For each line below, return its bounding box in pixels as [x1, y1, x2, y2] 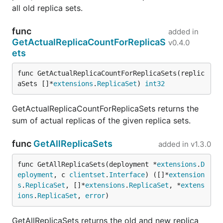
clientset [69, 171, 105, 179]
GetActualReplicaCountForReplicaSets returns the [12, 104, 199, 113]
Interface [109, 171, 145, 179]
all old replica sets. [12, 3, 83, 13]
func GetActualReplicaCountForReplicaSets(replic [17, 69, 205, 77]
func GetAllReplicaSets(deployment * [17, 160, 157, 168]
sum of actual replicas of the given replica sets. [12, 115, 191, 125]
